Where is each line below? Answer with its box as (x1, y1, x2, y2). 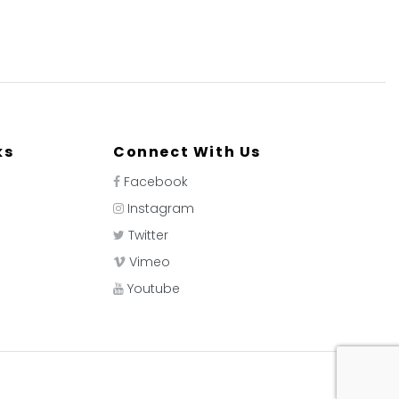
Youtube (127, 280, 180, 297)
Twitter (128, 226, 168, 244)
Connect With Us (113, 142, 261, 162)
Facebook (124, 173, 188, 191)
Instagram (127, 199, 194, 217)
